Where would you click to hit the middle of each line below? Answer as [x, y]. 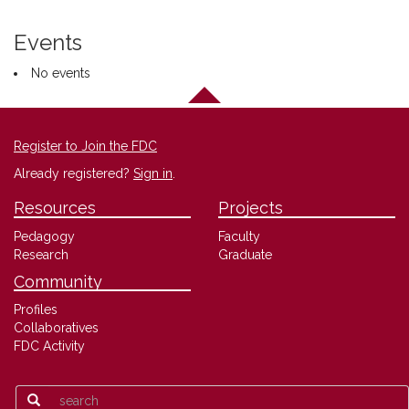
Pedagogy [44, 236]
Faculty [239, 236]
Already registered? [73, 174]
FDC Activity [49, 346]
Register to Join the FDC [85, 147]
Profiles [36, 310]
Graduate [245, 254]
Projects [251, 208]
